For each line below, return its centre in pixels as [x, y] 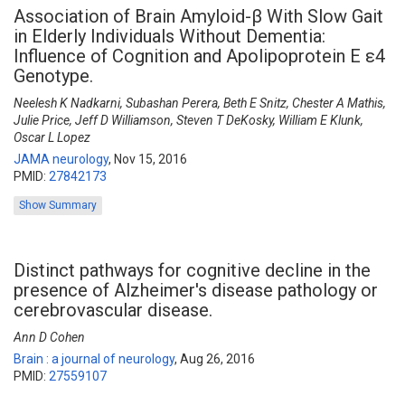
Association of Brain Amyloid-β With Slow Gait [198, 16]
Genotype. [53, 76]
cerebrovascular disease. [113, 310]
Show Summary [58, 205]
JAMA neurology [61, 159]
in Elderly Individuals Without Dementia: [170, 36]
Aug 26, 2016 [217, 359]
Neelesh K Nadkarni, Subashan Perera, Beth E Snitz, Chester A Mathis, [200, 103]
